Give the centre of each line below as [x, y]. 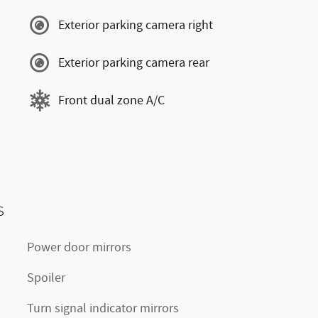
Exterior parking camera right [136, 25]
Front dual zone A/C [111, 100]
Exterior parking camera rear [134, 63]
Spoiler [46, 278]
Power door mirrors [79, 248]
